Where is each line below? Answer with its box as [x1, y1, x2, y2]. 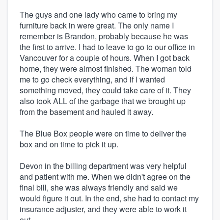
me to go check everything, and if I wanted [20, 74, 165, 85]
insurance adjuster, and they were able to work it [20, 203, 187, 215]
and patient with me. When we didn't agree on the [20, 171, 191, 183]
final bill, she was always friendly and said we [20, 182, 178, 193]
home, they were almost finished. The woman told [20, 63, 192, 75]
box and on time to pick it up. [20, 138, 118, 150]
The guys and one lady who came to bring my [20, 9, 177, 21]
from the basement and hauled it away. [20, 106, 153, 118]
